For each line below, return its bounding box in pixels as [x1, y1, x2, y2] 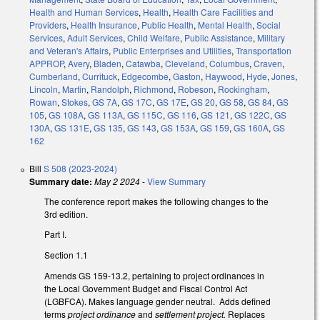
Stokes [61, 95, 88, 108]
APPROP [29, 56, 64, 69]
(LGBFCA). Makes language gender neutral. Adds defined [44, 294, 271, 307]
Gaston [173, 69, 201, 82]
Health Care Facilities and [173, 5, 274, 18]
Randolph [91, 82, 129, 95]
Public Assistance [184, 31, 253, 44]
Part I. [44, 228, 66, 241]
